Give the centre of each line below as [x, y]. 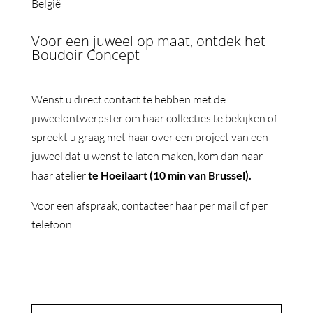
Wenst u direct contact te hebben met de [128, 99]
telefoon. [52, 224]
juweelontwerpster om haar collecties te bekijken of [154, 118]
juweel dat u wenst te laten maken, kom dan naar [147, 156]
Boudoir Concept [85, 55]
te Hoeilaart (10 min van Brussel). [170, 175]
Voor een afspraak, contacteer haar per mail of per [149, 205]
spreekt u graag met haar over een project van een [150, 137]
